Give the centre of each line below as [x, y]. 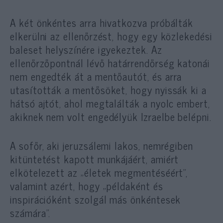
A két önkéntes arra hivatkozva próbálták [102, 22]
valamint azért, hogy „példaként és [87, 185]
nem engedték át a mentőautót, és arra [96, 76]
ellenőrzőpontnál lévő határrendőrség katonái [110, 62]
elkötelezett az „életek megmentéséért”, [99, 172]
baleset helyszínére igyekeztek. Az [86, 49]
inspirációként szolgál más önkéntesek [96, 199]
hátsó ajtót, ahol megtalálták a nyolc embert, [110, 103]
